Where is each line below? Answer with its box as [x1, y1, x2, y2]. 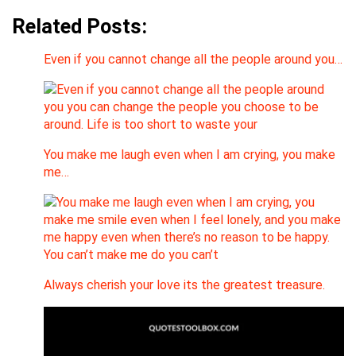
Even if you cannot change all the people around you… [44, 52, 342, 68]
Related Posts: [12, 14, 147, 39]
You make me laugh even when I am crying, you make [44, 147, 335, 163]
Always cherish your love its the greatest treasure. [44, 277, 325, 293]
